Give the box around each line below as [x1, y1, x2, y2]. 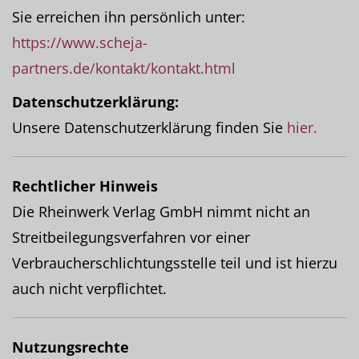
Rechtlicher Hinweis [12, 176, 158, 196]
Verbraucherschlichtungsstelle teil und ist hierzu [12, 253, 337, 272]
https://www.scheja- [12, 33, 147, 52]
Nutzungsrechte [12, 337, 129, 357]
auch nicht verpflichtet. [12, 279, 167, 298]
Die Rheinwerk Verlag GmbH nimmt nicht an [12, 202, 310, 221]
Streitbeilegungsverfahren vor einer [12, 228, 250, 247]
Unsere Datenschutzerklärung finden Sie [12, 118, 287, 137]
